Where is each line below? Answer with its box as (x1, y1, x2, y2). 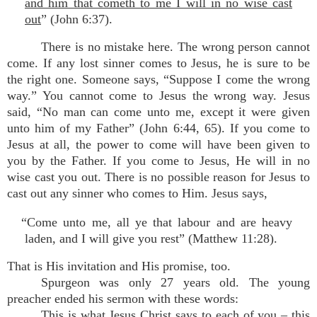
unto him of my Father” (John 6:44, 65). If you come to (7, 121, 310, 135)
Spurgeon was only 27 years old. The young (41, 275, 310, 289)
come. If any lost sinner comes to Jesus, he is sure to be (7, 56, 310, 70)
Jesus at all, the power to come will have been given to (7, 137, 310, 151)
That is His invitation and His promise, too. (7, 259, 231, 273)
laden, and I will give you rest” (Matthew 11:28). (25, 231, 277, 246)
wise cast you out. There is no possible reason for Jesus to (7, 170, 310, 184)
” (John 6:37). (41, 12, 113, 26)
